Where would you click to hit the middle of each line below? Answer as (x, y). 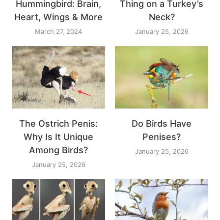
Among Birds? (58, 150)
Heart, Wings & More (58, 17)
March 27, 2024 (58, 31)
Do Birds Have (162, 123)
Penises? (162, 137)
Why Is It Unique (58, 137)
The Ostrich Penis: (58, 123)
